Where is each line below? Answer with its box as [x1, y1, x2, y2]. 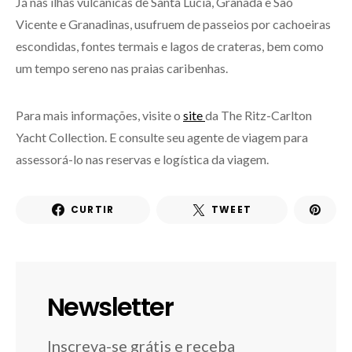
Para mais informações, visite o [16, 108, 183, 123]
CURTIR [70, 203, 115, 216]
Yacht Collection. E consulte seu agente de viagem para [16, 130, 308, 145]
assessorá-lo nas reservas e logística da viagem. [16, 152, 269, 167]
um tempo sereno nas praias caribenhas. [16, 60, 228, 75]
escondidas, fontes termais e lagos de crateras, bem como [16, 38, 324, 53]
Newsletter [47, 289, 173, 324]
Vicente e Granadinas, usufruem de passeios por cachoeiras [16, 16, 331, 31]
